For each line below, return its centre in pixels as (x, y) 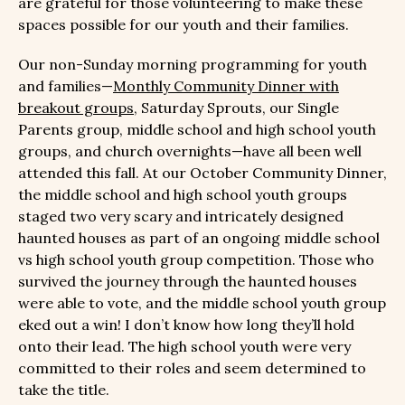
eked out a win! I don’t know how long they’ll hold (186, 324)
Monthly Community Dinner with (226, 85)
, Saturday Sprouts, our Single (236, 107)
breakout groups (76, 107)
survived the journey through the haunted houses (188, 281)
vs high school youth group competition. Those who (196, 259)
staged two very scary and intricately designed (181, 216)
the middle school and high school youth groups (183, 194)
